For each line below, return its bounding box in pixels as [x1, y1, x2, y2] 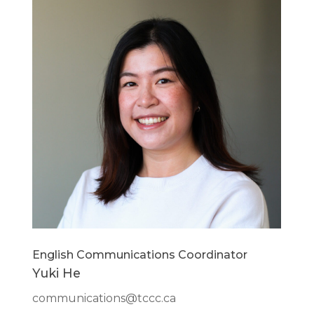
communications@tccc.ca [32, 292, 177, 306]
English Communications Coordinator [32, 248, 248, 262]
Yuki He [32, 266, 81, 281]
